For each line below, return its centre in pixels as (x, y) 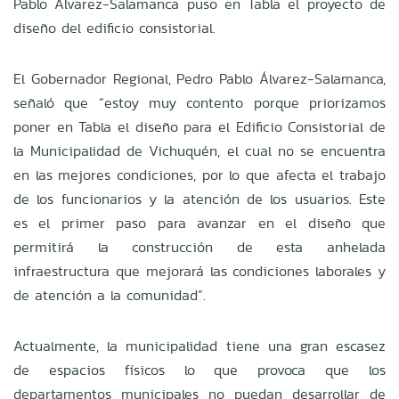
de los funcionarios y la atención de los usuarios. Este (199, 199)
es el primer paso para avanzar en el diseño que (199, 223)
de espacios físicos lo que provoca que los (199, 370)
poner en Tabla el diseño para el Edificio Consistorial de (199, 126)
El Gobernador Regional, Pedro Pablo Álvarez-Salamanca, (199, 78)
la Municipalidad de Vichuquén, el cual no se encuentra (199, 151)
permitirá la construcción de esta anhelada (199, 247)
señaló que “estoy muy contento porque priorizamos (199, 102)
